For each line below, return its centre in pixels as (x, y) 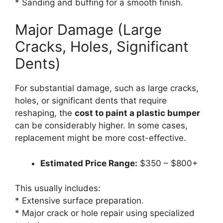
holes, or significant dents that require (91, 101)
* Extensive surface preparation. (79, 201)
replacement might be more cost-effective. (101, 138)
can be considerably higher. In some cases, (101, 125)
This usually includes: (58, 188)
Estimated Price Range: (89, 163)
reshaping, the (45, 113)
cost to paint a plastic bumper (137, 113)
